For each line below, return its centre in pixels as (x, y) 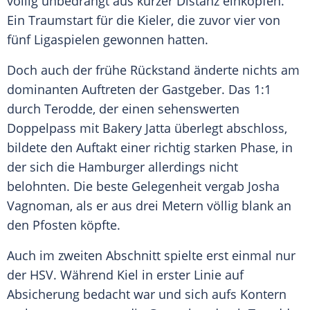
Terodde (69, 109)
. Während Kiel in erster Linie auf (148, 275)
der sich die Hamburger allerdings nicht (122, 167)
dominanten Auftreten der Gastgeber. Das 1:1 (139, 90)
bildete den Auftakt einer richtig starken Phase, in (150, 148)
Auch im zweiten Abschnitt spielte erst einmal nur (151, 256)
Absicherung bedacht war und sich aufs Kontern (147, 294)
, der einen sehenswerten (166, 109)
